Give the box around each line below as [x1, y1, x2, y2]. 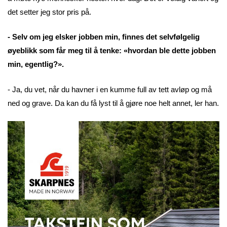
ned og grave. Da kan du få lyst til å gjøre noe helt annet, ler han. [8, 98, 219, 107]
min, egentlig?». [8, 60, 64, 69]
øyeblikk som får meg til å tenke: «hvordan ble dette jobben [8, 46, 216, 55]
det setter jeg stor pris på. [8, 7, 91, 16]
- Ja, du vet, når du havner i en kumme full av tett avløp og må [8, 85, 212, 94]
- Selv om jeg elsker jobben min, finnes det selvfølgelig [8, 32, 200, 42]
